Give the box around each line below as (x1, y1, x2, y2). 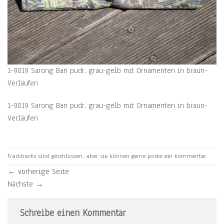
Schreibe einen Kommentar (20, 207, 128, 219)
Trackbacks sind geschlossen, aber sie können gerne (7, 151, 147, 160)
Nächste (7, 179, 35, 189)
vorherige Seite (15, 166, 69, 177)
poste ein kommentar (147, 151, 206, 160)
